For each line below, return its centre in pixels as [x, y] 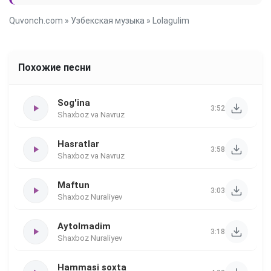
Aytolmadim [84, 226]
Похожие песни [54, 67]
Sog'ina [74, 103]
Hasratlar [78, 144]
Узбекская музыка [108, 21]
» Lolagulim [167, 21]
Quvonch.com [36, 21]
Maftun [73, 185]
